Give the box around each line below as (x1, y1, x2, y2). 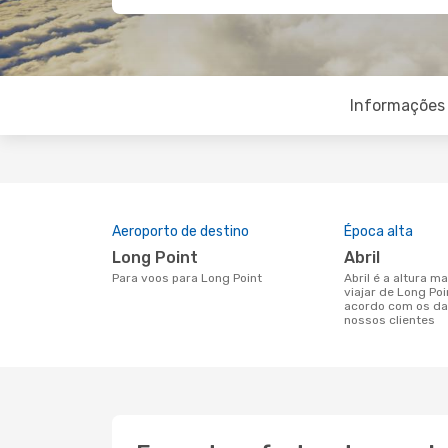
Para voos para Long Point (119, 271, 262, 285)
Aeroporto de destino (112, 223, 249, 240)
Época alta (344, 223, 413, 240)
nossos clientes (344, 313, 435, 327)
